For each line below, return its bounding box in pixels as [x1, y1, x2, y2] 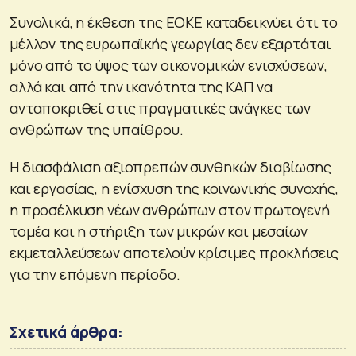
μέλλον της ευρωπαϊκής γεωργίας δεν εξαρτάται [10, 33, 331, 53]
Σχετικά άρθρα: [10, 321, 123, 342]
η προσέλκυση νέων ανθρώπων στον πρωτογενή [10, 199, 330, 219]
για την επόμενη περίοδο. [10, 264, 180, 284]
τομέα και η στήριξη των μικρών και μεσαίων [10, 221, 308, 241]
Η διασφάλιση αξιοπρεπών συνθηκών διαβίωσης [10, 157, 331, 176]
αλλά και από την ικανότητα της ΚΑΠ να [10, 76, 273, 96]
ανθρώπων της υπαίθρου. [10, 119, 184, 139]
